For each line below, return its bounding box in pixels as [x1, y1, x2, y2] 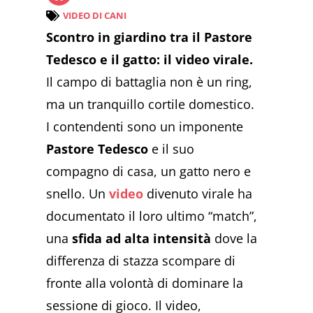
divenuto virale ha [143, 185, 253, 203]
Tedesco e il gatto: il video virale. [46, 51, 254, 68]
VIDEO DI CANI [63, 9, 127, 22]
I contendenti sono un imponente [46, 118, 244, 136]
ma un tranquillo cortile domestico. [46, 96, 255, 113]
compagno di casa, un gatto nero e [46, 163, 252, 180]
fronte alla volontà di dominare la [46, 275, 244, 292]
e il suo [148, 140, 195, 158]
